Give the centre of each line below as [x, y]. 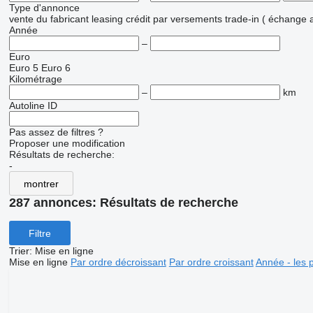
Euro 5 [23, 68]
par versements [187, 19]
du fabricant [62, 19]
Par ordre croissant [211, 262]
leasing [107, 19]
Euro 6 [56, 68]
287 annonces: [54, 203]
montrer [41, 183]
